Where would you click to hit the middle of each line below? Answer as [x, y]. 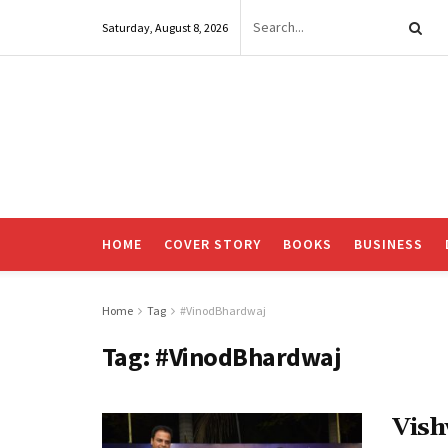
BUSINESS [388, 244]
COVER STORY [212, 244]
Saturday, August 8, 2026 [165, 27]
